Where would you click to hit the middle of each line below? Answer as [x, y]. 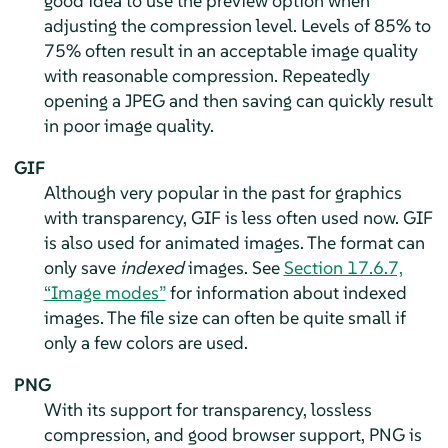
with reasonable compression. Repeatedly [206, 76]
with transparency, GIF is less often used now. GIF [238, 218]
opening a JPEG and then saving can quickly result [238, 101]
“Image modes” [104, 293]
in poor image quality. [128, 126]
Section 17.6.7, [343, 268]
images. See [233, 268]
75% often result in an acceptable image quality [230, 51]
